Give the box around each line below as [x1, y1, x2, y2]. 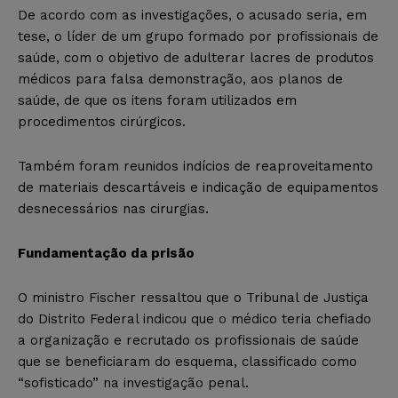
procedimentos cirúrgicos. [18, 113, 186, 130]
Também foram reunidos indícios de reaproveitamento [18, 157, 373, 174]
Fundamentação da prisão [18, 244, 195, 261]
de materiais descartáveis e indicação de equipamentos [18, 179, 378, 195]
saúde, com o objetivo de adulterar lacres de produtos [18, 49, 374, 66]
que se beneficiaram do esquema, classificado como [18, 353, 357, 370]
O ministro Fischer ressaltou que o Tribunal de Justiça [18, 289, 369, 306]
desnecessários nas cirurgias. [18, 200, 209, 217]
